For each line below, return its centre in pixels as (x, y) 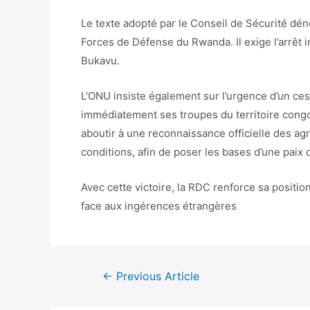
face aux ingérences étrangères (159, 206)
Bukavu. (100, 61)
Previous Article (156, 276)
